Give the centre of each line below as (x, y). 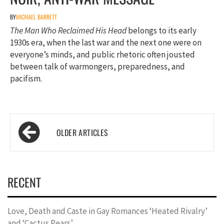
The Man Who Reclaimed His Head (68, 30)
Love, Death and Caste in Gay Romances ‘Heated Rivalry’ (107, 211)
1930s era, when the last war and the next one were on (106, 42)
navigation (43, 143)
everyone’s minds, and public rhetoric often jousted (102, 54)
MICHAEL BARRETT (36, 16)
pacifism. (26, 78)
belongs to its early (161, 30)
